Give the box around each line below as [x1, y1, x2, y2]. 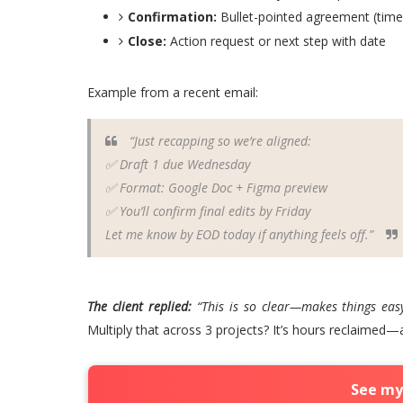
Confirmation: [128, 8, 217, 25]
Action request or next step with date [166, 32, 386, 49]
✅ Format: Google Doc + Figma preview [105, 179, 327, 196]
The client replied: [87, 298, 197, 315]
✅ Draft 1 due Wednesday [105, 156, 250, 173]
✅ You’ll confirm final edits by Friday [105, 202, 310, 219]
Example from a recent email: [87, 84, 258, 101]
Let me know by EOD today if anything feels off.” [105, 226, 377, 243]
